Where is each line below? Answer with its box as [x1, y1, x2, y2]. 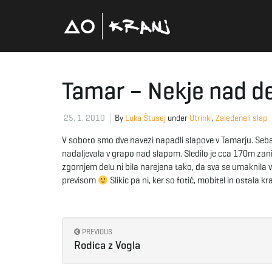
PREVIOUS [80, 227, 112, 236]
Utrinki [189, 113, 212, 123]
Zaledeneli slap [216, 113, 267, 123]
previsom [62, 175, 98, 186]
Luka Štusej [125, 113, 166, 123]
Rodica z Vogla [74, 239, 140, 252]
